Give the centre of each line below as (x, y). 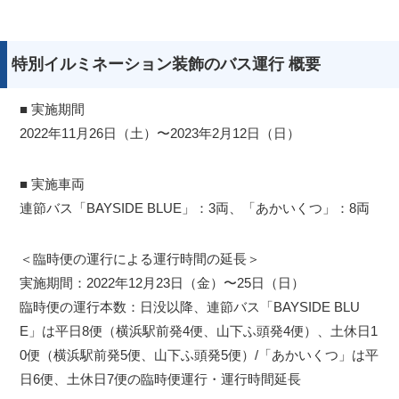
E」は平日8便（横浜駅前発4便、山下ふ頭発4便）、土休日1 (199, 331)
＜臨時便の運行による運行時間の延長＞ (140, 259)
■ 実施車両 (53, 184)
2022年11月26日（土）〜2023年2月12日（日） (160, 134)
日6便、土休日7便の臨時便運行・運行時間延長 (161, 379)
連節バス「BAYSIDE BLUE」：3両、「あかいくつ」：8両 (195, 208)
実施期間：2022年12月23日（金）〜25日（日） (163, 283)
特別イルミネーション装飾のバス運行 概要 (166, 65)
